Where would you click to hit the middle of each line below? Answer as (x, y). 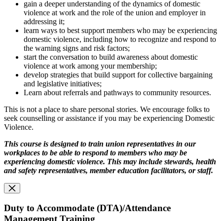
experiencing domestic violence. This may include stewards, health (110, 162)
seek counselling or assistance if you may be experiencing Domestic (109, 118)
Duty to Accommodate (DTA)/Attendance (87, 208)
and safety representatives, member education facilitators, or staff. (109, 171)
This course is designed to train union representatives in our (100, 144)
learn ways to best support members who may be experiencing (120, 31)
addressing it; (44, 22)
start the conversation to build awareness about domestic (111, 57)
